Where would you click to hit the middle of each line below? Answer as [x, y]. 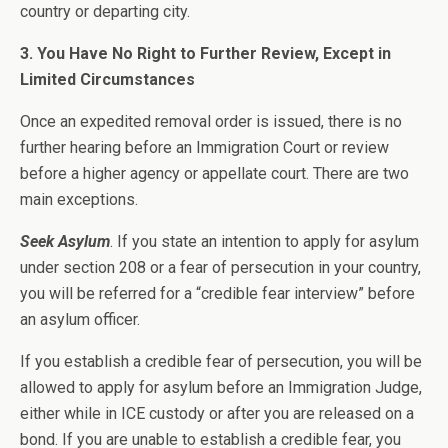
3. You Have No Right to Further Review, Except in [205, 53]
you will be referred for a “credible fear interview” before [217, 293]
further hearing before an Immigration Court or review [204, 147]
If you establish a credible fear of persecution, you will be [221, 361]
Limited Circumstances [107, 79]
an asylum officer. [80, 319]
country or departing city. [105, 11]
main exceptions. [79, 199]
